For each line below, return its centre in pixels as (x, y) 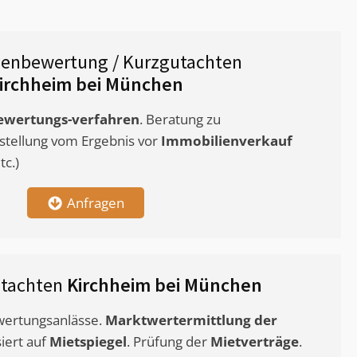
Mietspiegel (88, 342)
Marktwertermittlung (178, 320)
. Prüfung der (169, 342)
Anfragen (95, 203)
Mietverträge (255, 342)
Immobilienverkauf (227, 141)
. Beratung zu (180, 120)
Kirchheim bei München (165, 285)
